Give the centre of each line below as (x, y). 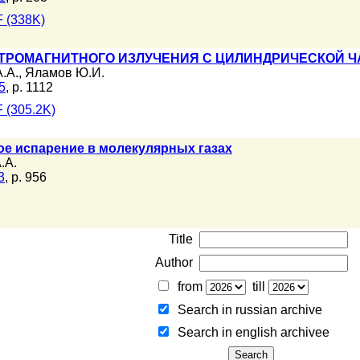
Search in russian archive (246, 310)
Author (174, 262)
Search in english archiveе (250, 332)
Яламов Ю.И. (65, 73)
